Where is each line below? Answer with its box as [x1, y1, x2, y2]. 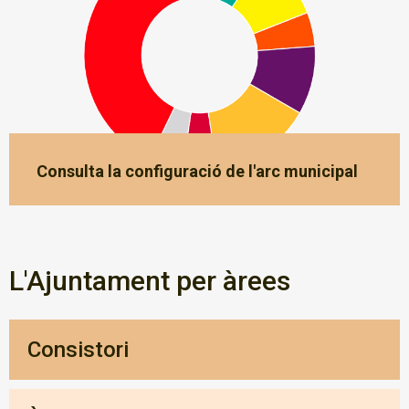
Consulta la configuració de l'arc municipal [37, 162, 358, 181]
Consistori [27, 337, 129, 362]
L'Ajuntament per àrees [9, 265, 290, 297]
